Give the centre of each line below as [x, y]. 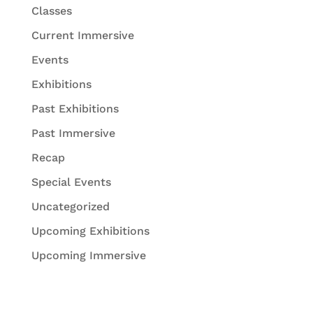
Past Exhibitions [75, 108]
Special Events [71, 182]
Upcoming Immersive [88, 255]
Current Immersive [82, 35]
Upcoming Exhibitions [90, 231]
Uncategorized [70, 206]
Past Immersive [73, 133]
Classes [51, 10]
